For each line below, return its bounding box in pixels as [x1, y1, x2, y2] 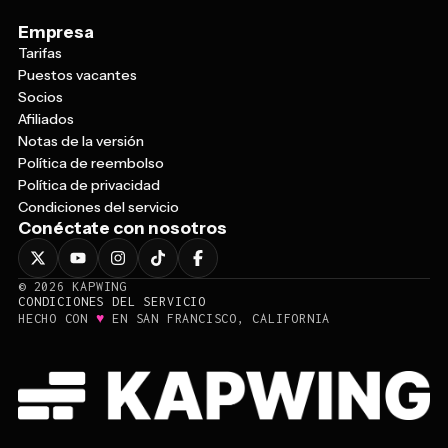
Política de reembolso [18, 154, 164, 173]
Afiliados [18, 110, 74, 129]
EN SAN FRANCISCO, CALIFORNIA [104, 311, 331, 327]
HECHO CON [18, 311, 96, 327]
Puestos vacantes [18, 66, 137, 85]
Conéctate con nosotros [18, 218, 227, 239]
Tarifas [18, 44, 62, 63]
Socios [18, 88, 63, 107]
